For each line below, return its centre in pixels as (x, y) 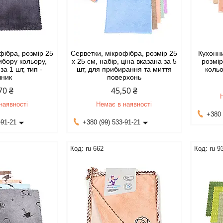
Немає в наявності (124, 104)
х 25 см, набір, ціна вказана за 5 (124, 61)
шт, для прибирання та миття (124, 69)
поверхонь (124, 77)
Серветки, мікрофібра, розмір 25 (124, 53)
